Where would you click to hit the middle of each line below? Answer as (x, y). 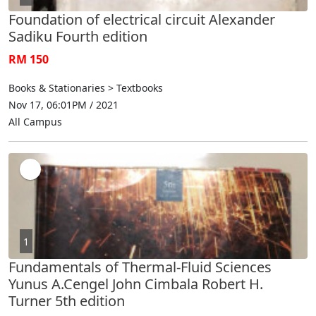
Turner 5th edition (67, 300)
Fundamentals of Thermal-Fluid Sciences (140, 267)
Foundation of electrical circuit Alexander (142, 19)
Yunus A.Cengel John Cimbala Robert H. (136, 284)
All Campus (35, 121)
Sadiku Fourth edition (78, 36)
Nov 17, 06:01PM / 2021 (63, 104)
